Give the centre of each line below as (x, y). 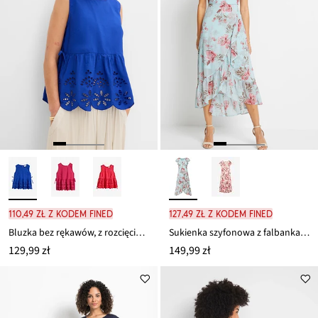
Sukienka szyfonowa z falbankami (305, 233)
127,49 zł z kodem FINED (221, 214)
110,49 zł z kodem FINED (61, 214)
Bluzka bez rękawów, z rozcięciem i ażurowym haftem (140, 233)
